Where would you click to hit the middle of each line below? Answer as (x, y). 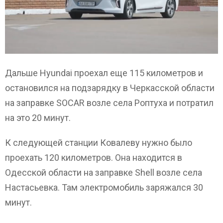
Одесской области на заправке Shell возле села (104, 173)
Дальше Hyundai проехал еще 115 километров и (104, 73)
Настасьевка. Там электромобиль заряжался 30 (104, 188)
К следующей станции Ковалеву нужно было (99, 143)
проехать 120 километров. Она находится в (94, 158)
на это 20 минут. (38, 118)
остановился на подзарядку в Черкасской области (110, 88)
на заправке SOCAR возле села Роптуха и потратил (109, 103)
